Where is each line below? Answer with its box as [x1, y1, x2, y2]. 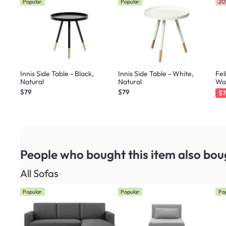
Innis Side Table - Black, [20, 69, 94, 78]
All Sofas [20, 166, 59, 180]
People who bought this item [20, 146, 178, 162]
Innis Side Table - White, [118, 69, 194, 78]
